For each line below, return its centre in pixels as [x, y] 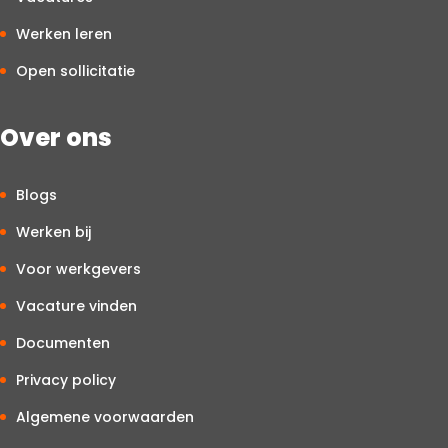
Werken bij [53, 232]
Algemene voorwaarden [105, 417]
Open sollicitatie [75, 71]
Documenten [63, 343]
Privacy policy [66, 380]
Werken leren [64, 34]
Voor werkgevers [78, 269]
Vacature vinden [76, 306]
